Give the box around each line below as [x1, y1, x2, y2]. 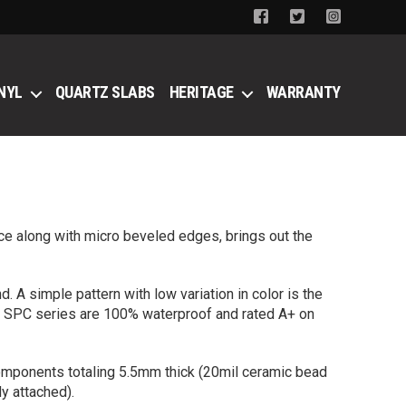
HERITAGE [169, 82, 234, 101]
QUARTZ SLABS [54, 82, 155, 101]
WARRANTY [266, 82, 341, 101]
